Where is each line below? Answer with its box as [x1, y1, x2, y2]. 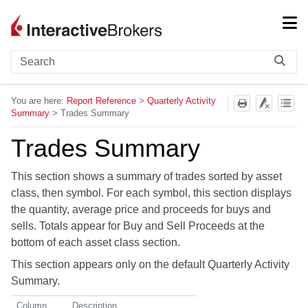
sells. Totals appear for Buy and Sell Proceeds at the [11, 220, 265, 232]
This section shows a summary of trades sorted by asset [11, 170, 282, 183]
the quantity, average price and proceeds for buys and [11, 203, 271, 216]
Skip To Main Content [102, 14, 206, 26]
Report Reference [67, 96, 136, 107]
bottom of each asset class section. [11, 236, 180, 249]
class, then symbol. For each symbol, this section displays [11, 187, 291, 199]
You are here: [11, 96, 67, 107]
